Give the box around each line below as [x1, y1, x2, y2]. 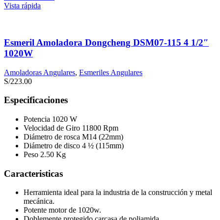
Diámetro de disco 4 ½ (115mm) [24, 141, 124, 150]
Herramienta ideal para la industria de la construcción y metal [24, 188, 212, 197]
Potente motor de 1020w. [24, 206, 101, 215]
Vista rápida [4, 1, 41, 10]
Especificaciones [4, 95, 68, 106]
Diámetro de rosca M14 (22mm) [24, 133, 123, 141]
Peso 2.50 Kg [24, 150, 66, 159]
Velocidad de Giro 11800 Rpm [24, 124, 118, 132]
